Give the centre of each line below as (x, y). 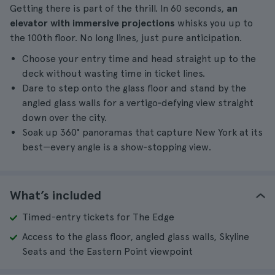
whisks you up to (214, 23)
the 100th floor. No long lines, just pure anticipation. (126, 38)
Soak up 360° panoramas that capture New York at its (142, 132)
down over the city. (64, 118)
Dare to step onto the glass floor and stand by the (134, 88)
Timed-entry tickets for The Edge (98, 217)
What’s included (56, 195)
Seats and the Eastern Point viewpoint (107, 251)
